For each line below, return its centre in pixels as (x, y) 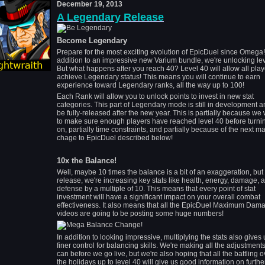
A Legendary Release (110, 17)
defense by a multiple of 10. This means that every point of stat (156, 189)
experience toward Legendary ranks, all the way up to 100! (151, 85)
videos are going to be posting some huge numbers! (140, 214)
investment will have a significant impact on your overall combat (159, 197)
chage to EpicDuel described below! (115, 138)
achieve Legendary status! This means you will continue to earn (159, 77)
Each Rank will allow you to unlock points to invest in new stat (155, 96)
